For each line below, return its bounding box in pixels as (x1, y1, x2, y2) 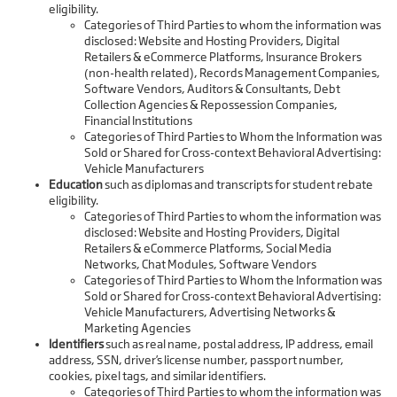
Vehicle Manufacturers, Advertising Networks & (84, 305, 336, 320)
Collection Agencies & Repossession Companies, (84, 97, 338, 113)
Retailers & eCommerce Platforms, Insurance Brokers (84, 50, 362, 65)
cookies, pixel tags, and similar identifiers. (49, 369, 266, 384)
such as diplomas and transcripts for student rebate (103, 177, 373, 192)
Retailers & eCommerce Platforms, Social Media (84, 241, 331, 256)
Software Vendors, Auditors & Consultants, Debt (84, 82, 340, 97)
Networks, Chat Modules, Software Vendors (84, 257, 316, 272)
